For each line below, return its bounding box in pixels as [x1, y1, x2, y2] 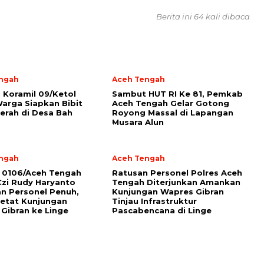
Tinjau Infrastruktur [112, 196, 197, 206]
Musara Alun [112, 117, 164, 127]
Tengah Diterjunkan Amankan [112, 177, 240, 187]
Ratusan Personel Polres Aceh [112, 168, 242, 177]
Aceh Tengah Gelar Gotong [112, 98, 229, 108]
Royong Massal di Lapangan [112, 108, 233, 117]
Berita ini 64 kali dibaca [156, 12, 250, 21]
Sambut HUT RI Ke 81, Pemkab [112, 89, 243, 98]
